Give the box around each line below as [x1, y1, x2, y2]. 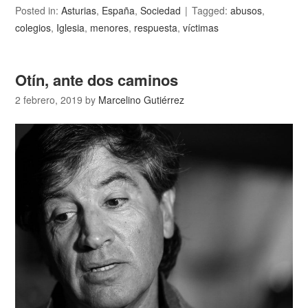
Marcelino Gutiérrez [98, 92, 185, 107]
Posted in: [15, 3, 62, 17]
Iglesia [56, 20, 85, 34]
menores [90, 20, 129, 34]
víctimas [183, 20, 219, 34]
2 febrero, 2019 [15, 92, 83, 107]
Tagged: [192, 3, 231, 17]
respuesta [134, 20, 178, 34]
